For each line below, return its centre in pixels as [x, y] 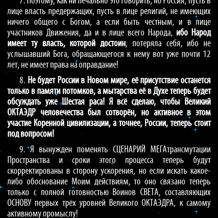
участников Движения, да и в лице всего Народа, [92, 33]
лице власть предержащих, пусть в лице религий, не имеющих [109, 12]
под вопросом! [31, 134]
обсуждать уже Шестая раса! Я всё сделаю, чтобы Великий [109, 102]
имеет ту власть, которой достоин [66, 44]
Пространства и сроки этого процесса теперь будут [109, 161]
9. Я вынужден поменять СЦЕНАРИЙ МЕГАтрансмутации [115, 150]
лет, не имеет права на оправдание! [63, 65]
